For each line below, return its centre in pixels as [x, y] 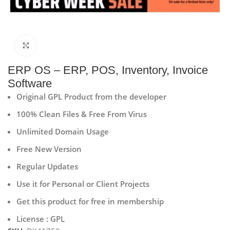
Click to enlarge [63, 45]
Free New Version [49, 149]
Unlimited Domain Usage [63, 131]
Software [30, 83]
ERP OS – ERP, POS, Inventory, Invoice [108, 70]
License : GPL [41, 218]
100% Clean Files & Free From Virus [82, 114]
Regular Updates [47, 166]
